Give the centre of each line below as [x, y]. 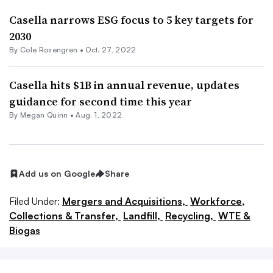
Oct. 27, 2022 [111, 50]
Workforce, [218, 201]
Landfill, [143, 216]
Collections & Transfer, [65, 216]
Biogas [25, 231]
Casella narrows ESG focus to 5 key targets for [131, 20]
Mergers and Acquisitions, [125, 201]
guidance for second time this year [101, 102]
